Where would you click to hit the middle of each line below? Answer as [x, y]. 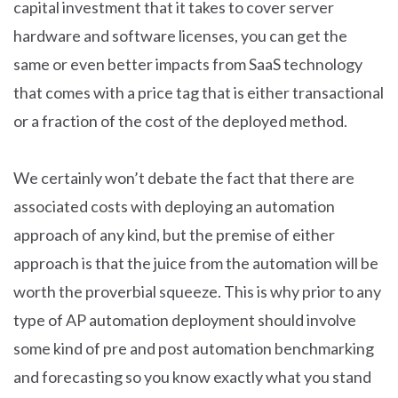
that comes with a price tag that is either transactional [199, 92]
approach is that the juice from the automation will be [196, 263]
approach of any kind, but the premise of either [174, 235]
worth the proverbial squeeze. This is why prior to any [197, 291]
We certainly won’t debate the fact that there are [184, 178]
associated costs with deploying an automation [174, 206]
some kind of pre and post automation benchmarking [194, 348]
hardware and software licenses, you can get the [180, 36]
